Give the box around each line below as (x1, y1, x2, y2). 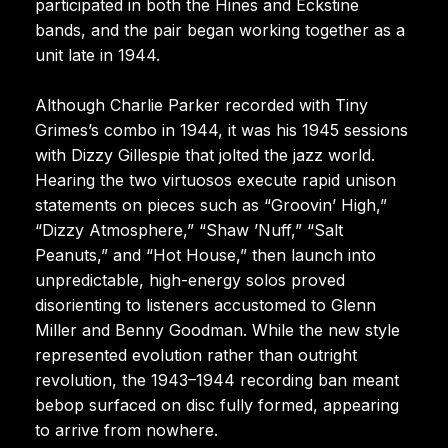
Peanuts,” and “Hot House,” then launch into (35, 244, 376, 265)
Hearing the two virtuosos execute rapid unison (35, 169, 396, 190)
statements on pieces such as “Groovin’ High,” (35, 194, 387, 215)
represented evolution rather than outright (35, 344, 357, 365)
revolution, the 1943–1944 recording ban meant (35, 369, 399, 390)
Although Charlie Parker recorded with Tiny (35, 94, 368, 115)
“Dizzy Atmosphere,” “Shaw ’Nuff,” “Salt (35, 219, 343, 240)
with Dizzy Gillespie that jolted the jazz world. (35, 144, 375, 165)
